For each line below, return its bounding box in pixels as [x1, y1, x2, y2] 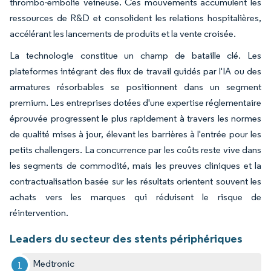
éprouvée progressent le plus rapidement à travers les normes [10, 112, 261, 124]
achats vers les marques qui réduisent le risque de [10, 191, 261, 203]
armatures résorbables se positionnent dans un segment [10, 80, 261, 93]
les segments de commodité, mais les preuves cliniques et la [10, 159, 261, 171]
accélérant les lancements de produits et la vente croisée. [10, 27, 236, 39]
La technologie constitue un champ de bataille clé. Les [10, 49, 261, 61]
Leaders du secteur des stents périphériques [10, 230, 243, 246]
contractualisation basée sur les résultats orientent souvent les [10, 175, 261, 187]
